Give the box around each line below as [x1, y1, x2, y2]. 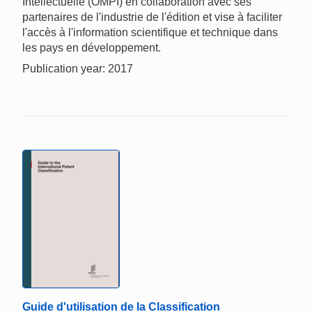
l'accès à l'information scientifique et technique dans [22, 26, 278, 38]
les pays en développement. [22, 41, 161, 54]
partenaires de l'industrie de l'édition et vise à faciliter [22, 10, 282, 23]
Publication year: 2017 [22, 62, 133, 75]
